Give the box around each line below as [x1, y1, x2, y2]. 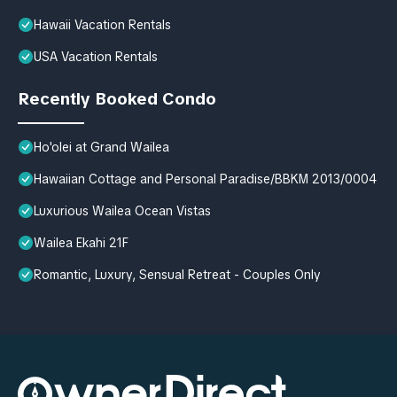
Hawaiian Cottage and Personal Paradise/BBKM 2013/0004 [34, 170, 377, 187]
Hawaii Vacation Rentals [34, 16, 171, 33]
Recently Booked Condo [18, 87, 216, 110]
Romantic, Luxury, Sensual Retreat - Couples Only [34, 266, 321, 283]
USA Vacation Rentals [34, 48, 158, 65]
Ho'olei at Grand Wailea [34, 138, 169, 155]
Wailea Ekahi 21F [34, 234, 128, 251]
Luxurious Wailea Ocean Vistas [34, 202, 211, 219]
